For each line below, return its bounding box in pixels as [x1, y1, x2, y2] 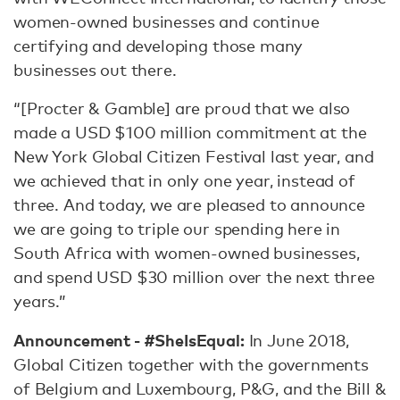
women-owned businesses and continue [13, 12, 320, 31]
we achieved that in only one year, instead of [13, 171, 355, 190]
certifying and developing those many [13, 36, 304, 55]
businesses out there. [13, 60, 177, 79]
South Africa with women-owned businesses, [13, 243, 360, 262]
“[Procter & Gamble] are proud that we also [13, 98, 351, 118]
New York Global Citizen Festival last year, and [13, 146, 374, 166]
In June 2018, [244, 330, 349, 350]
